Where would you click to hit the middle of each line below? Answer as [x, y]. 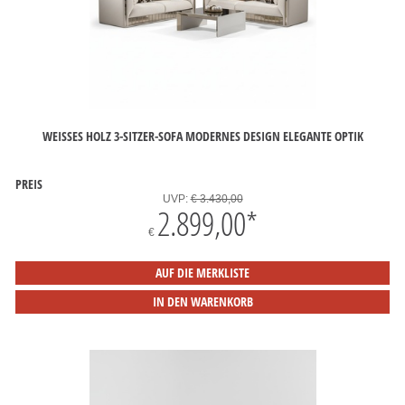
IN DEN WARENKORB [202, 301]
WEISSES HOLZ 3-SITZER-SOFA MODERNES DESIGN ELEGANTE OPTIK [199, 136]
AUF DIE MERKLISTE [202, 273]
